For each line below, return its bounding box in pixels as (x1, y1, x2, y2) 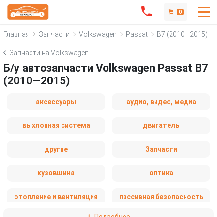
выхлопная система (22, 122, 90, 129)
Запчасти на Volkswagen (9, 49, 89, 57)
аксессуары (36, 98, 76, 106)
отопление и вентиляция (14, 193, 98, 201)
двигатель (143, 122, 179, 129)
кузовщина (37, 169, 75, 177)
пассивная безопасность (119, 193, 203, 201)
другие (44, 145, 68, 153)
